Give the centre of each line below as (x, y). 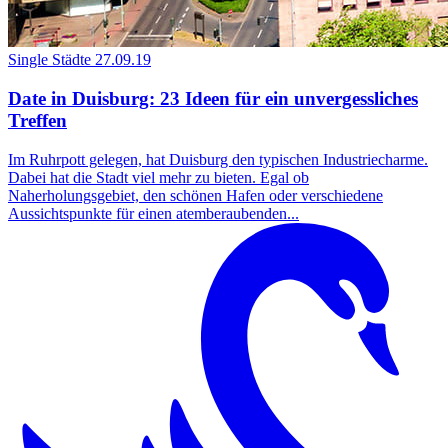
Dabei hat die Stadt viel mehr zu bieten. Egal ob (158, 177)
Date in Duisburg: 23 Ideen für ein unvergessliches (213, 99)
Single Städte (49, 60)
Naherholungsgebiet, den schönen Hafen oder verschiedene (195, 195)
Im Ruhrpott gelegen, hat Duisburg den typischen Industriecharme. (218, 159)
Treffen (37, 121)
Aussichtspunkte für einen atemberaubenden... (153, 213)
